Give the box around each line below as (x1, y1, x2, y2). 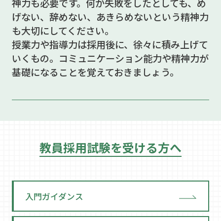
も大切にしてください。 (11, 24, 114, 38)
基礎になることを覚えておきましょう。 (11, 65, 179, 79)
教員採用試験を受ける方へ (39, 138, 182, 156)
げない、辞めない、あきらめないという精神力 (11, 10, 209, 24)
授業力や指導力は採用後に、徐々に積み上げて (11, 37, 208, 52)
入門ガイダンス (25, 190, 84, 202)
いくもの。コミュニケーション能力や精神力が (11, 51, 209, 66)
